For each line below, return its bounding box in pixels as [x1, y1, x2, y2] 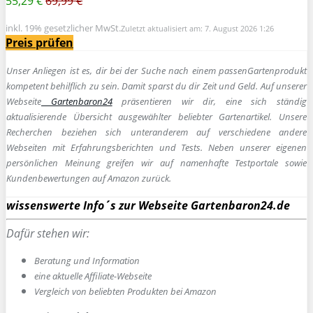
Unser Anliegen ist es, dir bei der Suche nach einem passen [6, 64, 247, 77]
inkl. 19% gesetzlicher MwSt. [6, 21, 121, 34]
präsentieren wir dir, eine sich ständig [112, 94, 307, 108]
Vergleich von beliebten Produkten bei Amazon [34, 284, 217, 298]
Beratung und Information [34, 254, 140, 267]
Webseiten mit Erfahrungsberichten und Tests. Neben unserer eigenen [6, 140, 307, 154]
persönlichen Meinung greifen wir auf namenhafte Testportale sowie [6, 156, 307, 169]
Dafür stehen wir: [6, 225, 89, 241]
